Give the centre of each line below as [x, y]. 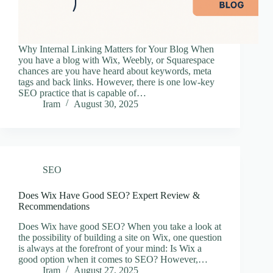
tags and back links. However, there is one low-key [116, 82]
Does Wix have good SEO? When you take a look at [120, 226]
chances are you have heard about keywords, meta [115, 71]
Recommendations [54, 206]
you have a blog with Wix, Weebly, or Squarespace [116, 60]
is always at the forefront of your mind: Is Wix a [110, 248]
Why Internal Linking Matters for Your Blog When [116, 49]
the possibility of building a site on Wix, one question [120, 237]
